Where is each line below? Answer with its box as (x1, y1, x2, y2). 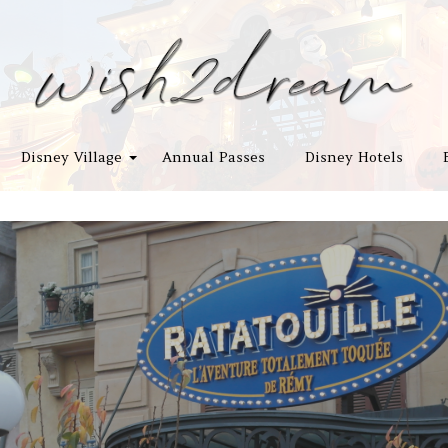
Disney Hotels (304, 148, 403, 167)
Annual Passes (161, 148, 265, 167)
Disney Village (20, 148, 122, 167)
